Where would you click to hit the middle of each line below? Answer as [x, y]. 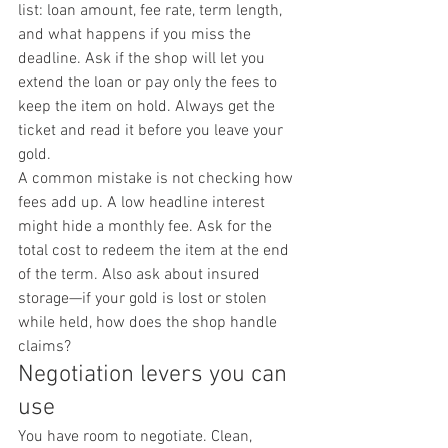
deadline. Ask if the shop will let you [143, 58]
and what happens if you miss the [136, 34]
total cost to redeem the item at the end [155, 250]
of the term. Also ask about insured [141, 274]
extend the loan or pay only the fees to [149, 82]
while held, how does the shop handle [149, 322]
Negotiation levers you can [155, 374]
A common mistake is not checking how [157, 178]
